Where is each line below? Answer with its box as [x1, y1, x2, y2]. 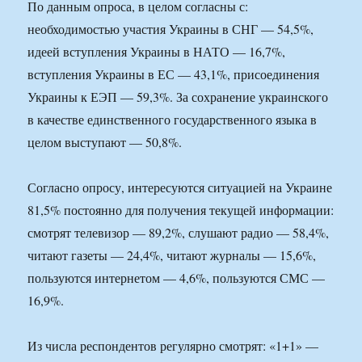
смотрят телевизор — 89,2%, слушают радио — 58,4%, [27, 224, 330, 242]
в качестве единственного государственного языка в [27, 111, 318, 128]
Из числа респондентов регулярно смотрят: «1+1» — [27, 337, 319, 355]
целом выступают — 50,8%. [27, 133, 183, 151]
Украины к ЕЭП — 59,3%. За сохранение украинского [27, 88, 329, 106]
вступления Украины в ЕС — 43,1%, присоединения [27, 65, 320, 83]
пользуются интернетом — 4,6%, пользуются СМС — [27, 269, 326, 287]
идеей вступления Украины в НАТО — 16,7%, [27, 43, 286, 61]
